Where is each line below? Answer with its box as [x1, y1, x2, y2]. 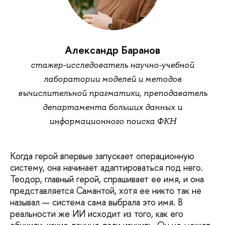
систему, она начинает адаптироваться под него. [10, 161, 203, 174]
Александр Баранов [65, 43, 160, 58]
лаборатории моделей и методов [43, 73, 182, 85]
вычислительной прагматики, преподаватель [18, 87, 207, 99]
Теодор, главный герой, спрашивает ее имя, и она [10, 173, 204, 186]
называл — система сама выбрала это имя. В [10, 196, 183, 209]
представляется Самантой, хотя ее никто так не [10, 184, 201, 197]
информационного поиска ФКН [49, 116, 176, 127]
